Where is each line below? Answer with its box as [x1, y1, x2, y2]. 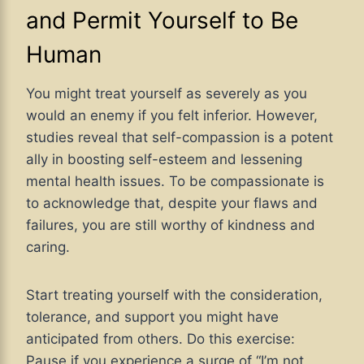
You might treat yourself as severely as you [26, 84, 307, 102]
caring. [26, 238, 70, 255]
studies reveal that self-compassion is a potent [26, 128, 333, 145]
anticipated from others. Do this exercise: [26, 330, 295, 347]
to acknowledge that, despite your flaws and [26, 194, 318, 211]
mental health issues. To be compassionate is [26, 172, 324, 189]
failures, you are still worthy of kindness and [26, 216, 315, 233]
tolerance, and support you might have [26, 308, 279, 325]
